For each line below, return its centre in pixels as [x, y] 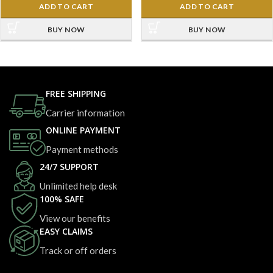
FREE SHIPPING [76, 93]
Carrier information [85, 112]
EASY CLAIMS [66, 231]
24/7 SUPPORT [69, 166]
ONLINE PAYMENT [83, 130]
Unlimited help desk [78, 186]
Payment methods [82, 149]
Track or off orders [78, 250]
